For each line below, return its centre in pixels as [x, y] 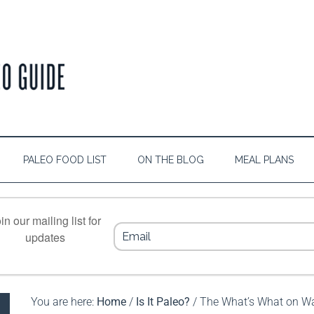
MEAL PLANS [264, 160]
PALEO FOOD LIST [65, 160]
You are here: [64, 302]
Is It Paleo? [163, 302]
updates [45, 237]
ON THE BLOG [171, 160]
